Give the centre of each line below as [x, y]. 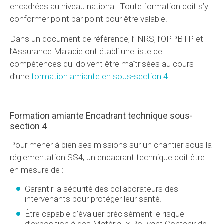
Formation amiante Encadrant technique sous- [101, 116]
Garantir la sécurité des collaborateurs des [102, 189]
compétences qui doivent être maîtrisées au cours [102, 64]
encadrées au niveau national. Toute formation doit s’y [109, 7]
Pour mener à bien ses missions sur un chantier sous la [111, 145]
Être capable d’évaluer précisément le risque [105, 214]
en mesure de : [37, 170]
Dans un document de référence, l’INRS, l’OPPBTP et [107, 39]
